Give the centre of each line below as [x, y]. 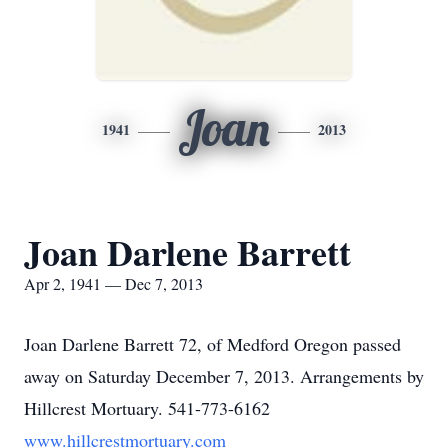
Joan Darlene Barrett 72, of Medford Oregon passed [212, 344]
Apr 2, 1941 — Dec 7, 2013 [113, 283]
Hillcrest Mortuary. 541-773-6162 [147, 408]
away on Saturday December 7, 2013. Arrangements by [224, 376]
